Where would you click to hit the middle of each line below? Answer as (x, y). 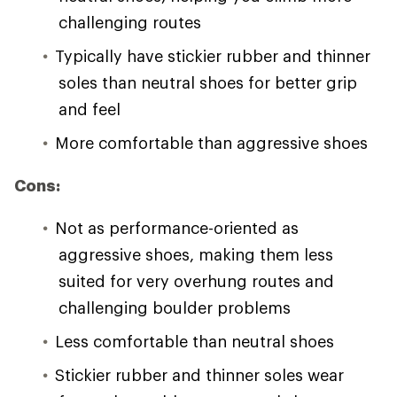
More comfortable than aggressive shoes (211, 143)
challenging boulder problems (175, 308)
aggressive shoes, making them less (196, 255)
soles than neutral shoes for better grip (208, 83)
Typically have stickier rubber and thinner (213, 56)
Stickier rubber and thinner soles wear (199, 375)
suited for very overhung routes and (196, 281)
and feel (90, 109)
